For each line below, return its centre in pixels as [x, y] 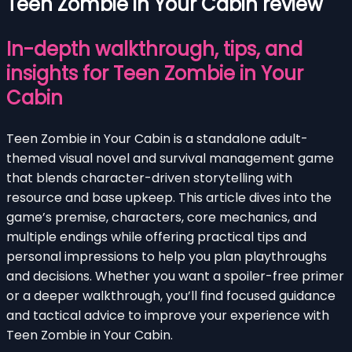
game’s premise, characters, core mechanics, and [161, 217]
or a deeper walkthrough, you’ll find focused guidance [171, 295]
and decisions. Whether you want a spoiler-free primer [175, 276]
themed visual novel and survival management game [170, 158]
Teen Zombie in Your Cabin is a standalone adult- [157, 138]
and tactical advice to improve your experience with [168, 315]
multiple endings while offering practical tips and [156, 236]
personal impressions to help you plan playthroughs [167, 256]
